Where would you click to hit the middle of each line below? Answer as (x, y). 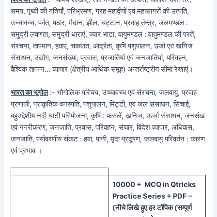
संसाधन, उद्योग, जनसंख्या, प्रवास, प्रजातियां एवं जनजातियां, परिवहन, (100, 58)
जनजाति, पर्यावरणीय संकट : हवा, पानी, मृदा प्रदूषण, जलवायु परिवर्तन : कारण (108, 139)
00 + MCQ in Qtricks (160, 185)
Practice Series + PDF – (152, 196)
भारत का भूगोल (30, 92)
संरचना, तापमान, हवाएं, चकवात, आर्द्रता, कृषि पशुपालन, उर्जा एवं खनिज (102, 46)
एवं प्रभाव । (27, 150)
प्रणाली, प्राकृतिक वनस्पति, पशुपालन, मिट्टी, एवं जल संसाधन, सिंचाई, (101, 104)
